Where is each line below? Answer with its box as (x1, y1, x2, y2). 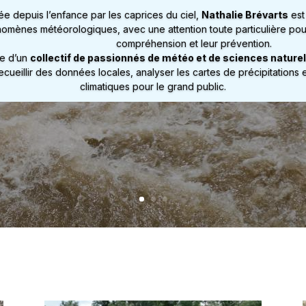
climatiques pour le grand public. (80, 80, 226, 92)
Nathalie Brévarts (201, 8, 288, 20)
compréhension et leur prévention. (116, 37, 272, 49)
